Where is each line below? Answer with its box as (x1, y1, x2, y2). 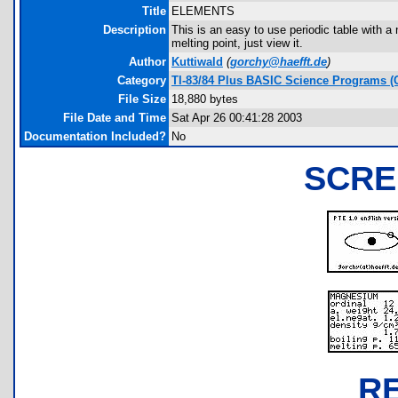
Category (117, 74, 166, 87)
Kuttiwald (171, 55, 223, 68)
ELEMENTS (171, 4, 235, 18)
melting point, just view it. (171, 36, 303, 50)
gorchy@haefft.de (230, 55, 327, 68)
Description (103, 23, 166, 36)
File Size (118, 92, 166, 106)
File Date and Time (63, 111, 166, 124)
